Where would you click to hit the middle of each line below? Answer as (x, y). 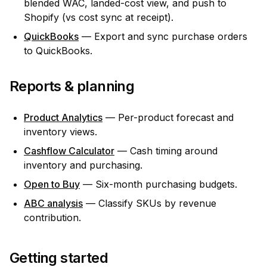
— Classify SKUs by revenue (150, 203)
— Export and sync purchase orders (163, 36)
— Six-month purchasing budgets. (159, 184)
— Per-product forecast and (168, 117)
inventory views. (60, 132)
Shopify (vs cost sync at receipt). (99, 17)
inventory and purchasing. (83, 165)
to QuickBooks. (58, 51)
